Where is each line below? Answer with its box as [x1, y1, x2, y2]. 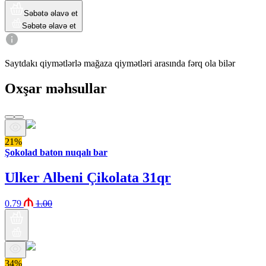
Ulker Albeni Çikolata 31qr [5, 169, 171, 185]
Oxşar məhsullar [5, 80, 107, 96]
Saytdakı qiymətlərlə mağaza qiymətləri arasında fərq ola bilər [5, 58, 235, 68]
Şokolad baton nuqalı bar [5, 147, 107, 157]
